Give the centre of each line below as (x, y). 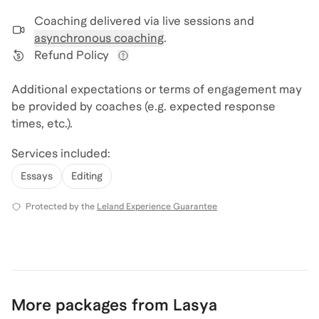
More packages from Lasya (114, 305)
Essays (37, 176)
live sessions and (208, 21)
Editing (87, 176)
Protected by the (60, 206)
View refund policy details (193, 69)
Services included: (61, 153)
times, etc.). (42, 124)
